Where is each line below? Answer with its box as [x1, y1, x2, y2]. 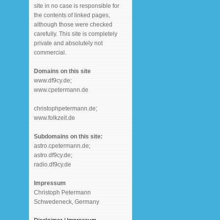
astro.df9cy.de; [33, 152, 72, 159]
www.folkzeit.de [33, 114, 75, 121]
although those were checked [33, 21, 112, 28]
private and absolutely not [33, 40, 103, 47]
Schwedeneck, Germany [33, 198, 99, 205]
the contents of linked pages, [33, 12, 110, 19]
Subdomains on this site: [33, 133, 103, 140]
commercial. [33, 49, 66, 56]
